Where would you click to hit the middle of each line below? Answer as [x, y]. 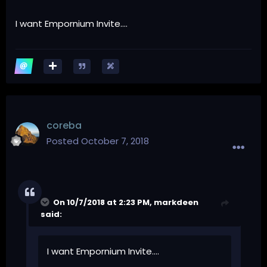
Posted [64, 141]
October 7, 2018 [115, 141]
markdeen [176, 202]
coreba [64, 125]
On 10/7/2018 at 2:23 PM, [103, 202]
